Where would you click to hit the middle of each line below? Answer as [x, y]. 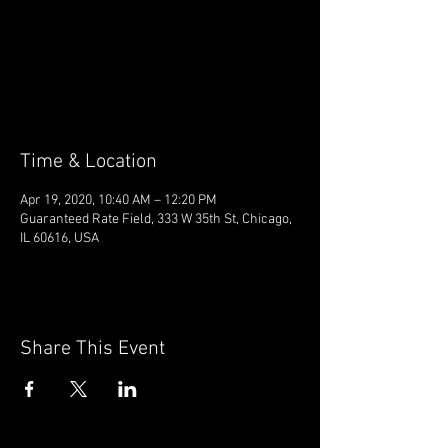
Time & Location [88, 162]
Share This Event [92, 349]
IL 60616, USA [59, 238]
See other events [160, 80]
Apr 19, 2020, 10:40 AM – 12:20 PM [118, 200]
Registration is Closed [160, 56]
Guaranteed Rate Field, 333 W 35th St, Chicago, [156, 219]
